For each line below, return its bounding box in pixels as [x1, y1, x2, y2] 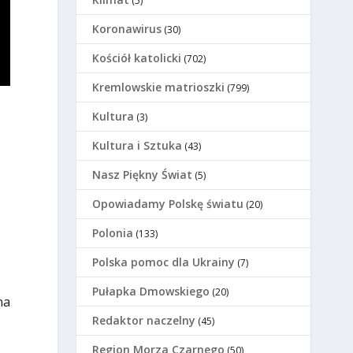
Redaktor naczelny [92, 313, 196, 329]
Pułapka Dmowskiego [92, 284, 210, 299]
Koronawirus [92, 21, 162, 37]
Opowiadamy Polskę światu [92, 196, 244, 212]
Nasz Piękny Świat [92, 167, 193, 183]
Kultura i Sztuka [92, 138, 183, 154]
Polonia [92, 225, 134, 241]
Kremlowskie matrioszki [92, 80, 225, 95]
